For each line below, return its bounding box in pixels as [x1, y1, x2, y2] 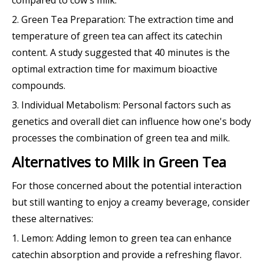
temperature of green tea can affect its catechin [12, 29, 222, 42]
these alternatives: [12, 212, 93, 225]
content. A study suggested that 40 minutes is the [12, 45, 230, 59]
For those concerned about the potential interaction [12, 179, 242, 192]
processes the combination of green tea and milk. [12, 131, 230, 144]
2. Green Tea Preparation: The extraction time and [12, 12, 233, 26]
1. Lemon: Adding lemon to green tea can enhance [12, 231, 232, 245]
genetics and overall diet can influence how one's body [12, 114, 251, 128]
